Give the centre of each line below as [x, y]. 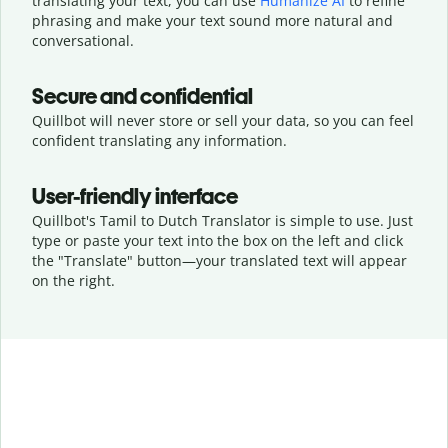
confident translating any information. [159, 140]
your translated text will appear [301, 260]
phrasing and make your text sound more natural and [212, 20]
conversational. [83, 40]
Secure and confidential [142, 96]
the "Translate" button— [114, 260]
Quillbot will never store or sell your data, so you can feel [223, 120]
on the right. [73, 280]
